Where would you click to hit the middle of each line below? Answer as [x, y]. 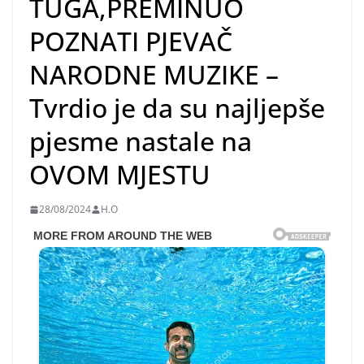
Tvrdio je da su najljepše [177, 108]
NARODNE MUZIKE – [154, 75]
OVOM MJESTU [120, 175]
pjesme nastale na [141, 141]
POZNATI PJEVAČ [131, 41]
